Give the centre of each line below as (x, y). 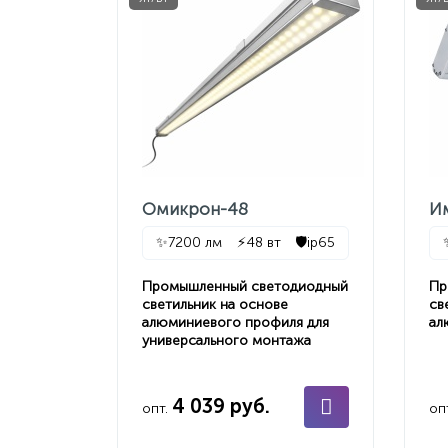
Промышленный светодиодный (245, 286)
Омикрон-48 (195, 209)
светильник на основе (215, 304)
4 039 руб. (221, 406)
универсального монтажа (226, 340)
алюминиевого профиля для (235, 322)
